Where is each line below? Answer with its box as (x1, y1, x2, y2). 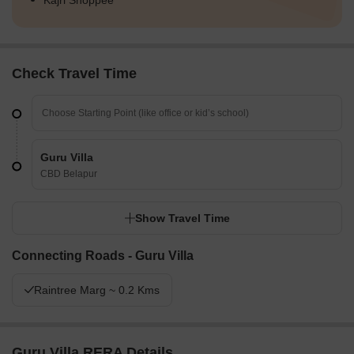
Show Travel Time (135, 212, 230, 225)
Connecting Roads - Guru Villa (12, 249, 194, 263)
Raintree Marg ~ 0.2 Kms (34, 284, 160, 297)
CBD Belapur (40, 168, 97, 180)
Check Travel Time (12, 66, 137, 82)
